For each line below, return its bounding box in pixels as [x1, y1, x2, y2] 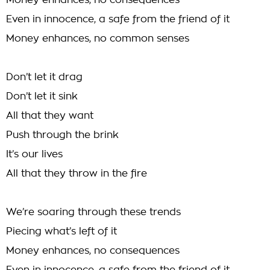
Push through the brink [6, 130, 119, 140]
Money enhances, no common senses [6, 34, 189, 43]
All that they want [6, 111, 93, 121]
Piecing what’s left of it [6, 227, 117, 236]
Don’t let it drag [6, 72, 83, 82]
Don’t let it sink [6, 92, 78, 101]
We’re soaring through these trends [6, 207, 181, 217]
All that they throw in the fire [6, 169, 147, 178]
